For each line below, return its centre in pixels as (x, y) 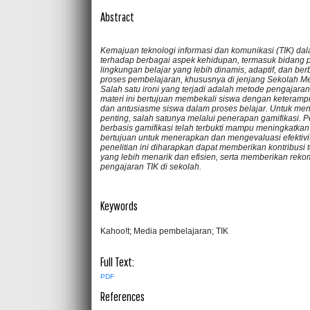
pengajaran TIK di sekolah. (151, 166)
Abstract (117, 17)
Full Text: (117, 262)
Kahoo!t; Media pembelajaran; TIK (164, 231)
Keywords (119, 206)
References (122, 297)
